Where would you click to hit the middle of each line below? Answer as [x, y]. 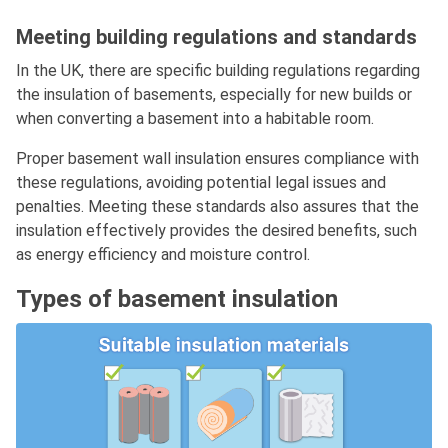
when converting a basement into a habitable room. [195, 119]
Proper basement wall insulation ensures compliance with [217, 159]
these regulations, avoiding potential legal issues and [201, 183]
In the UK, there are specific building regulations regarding [218, 71]
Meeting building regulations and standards [216, 37]
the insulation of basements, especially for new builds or [214, 95]
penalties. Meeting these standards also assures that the [217, 207]
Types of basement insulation [177, 299]
